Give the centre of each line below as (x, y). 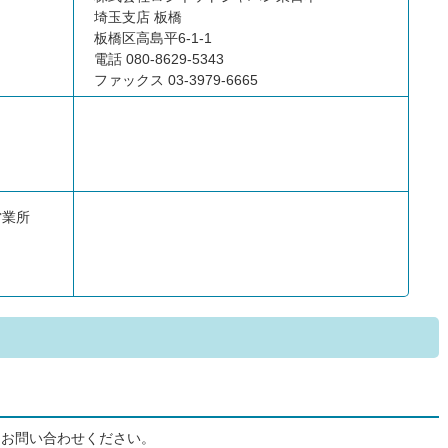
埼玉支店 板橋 (138, 17)
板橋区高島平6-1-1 (153, 38)
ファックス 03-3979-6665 (176, 80)
